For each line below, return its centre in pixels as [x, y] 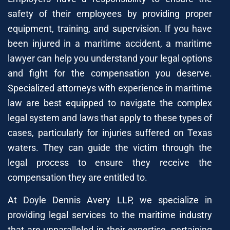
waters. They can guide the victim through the [110, 147]
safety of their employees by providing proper [110, 13]
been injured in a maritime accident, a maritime [110, 43]
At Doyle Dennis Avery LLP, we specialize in [110, 200]
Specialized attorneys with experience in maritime [110, 88]
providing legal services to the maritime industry [110, 215]
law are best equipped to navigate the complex [110, 103]
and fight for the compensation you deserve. [110, 73]
